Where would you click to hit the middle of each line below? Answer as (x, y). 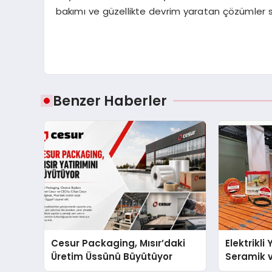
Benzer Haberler (110, 101)
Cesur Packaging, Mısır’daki (118, 243)
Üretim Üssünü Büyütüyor (112, 257)
